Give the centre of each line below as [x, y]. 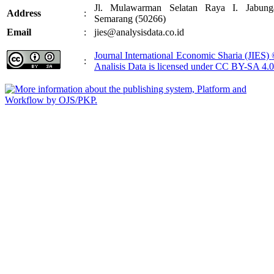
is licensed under [182, 66]
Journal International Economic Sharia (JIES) [183, 55]
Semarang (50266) [130, 18]
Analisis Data [121, 66]
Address [24, 13]
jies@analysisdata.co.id [139, 32]
